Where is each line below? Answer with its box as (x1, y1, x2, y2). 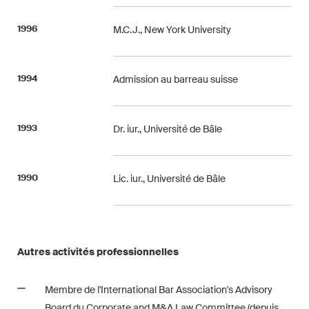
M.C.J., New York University (113, 23, 232, 36)
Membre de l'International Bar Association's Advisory (45, 283, 272, 296)
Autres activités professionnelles (17, 246, 179, 258)
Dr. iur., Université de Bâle (113, 123, 223, 135)
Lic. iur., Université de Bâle (113, 172, 226, 185)
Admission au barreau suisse (113, 73, 239, 86)
